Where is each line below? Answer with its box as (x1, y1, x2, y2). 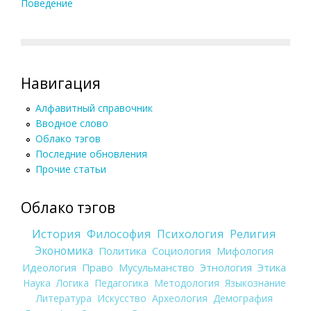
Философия (87, 226, 151, 242)
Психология (157, 226, 224, 242)
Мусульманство (119, 260, 194, 274)
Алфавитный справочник (35, 101, 153, 115)
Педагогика (94, 276, 149, 289)
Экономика (35, 243, 93, 258)
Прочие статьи (35, 162, 106, 176)
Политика (99, 243, 146, 258)
